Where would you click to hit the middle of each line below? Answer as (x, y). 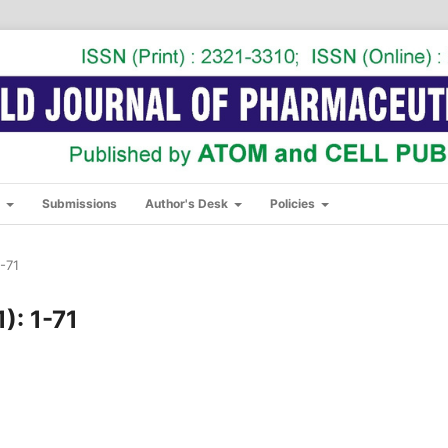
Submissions (79, 203)
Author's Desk (188, 203)
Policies (294, 203)
